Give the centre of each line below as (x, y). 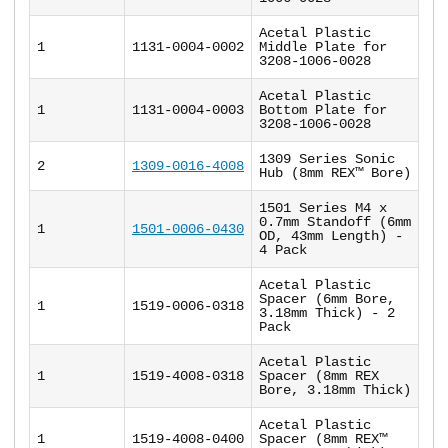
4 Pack (283, 250)
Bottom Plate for (323, 110)
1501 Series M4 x (323, 208)
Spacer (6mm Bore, (327, 299)
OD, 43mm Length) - (331, 236)
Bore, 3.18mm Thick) (335, 390)
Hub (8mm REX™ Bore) (335, 173)
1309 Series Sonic (327, 159)
